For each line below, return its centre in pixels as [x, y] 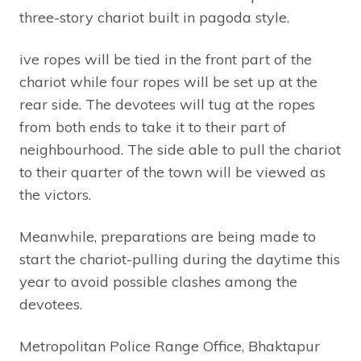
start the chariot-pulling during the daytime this [180, 259]
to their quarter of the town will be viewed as [172, 172]
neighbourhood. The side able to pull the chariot [180, 150]
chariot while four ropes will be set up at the [168, 82]
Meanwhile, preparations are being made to [168, 237]
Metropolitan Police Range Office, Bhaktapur [170, 346]
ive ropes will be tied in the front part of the [166, 60]
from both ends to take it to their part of [153, 127]
